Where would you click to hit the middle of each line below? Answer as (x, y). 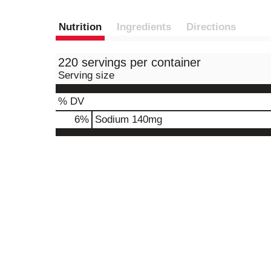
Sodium (112, 119)
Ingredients (144, 27)
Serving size (86, 75)
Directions (211, 27)
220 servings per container (129, 62)
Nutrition (80, 27)
